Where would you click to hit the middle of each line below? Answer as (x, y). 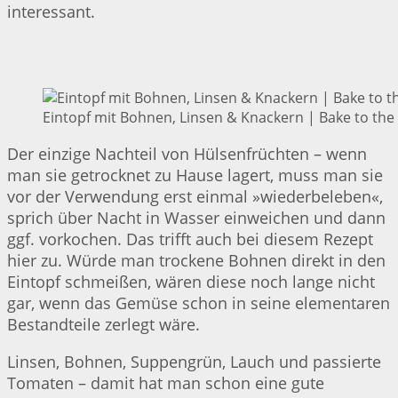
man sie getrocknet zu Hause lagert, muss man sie (195, 175)
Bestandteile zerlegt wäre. (103, 324)
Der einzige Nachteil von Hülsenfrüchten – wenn (187, 153)
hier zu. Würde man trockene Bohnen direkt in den (196, 260)
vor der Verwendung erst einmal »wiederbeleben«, (195, 196)
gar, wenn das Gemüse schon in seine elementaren (199, 302)
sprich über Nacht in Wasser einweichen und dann (196, 217)
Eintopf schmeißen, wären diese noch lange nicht (191, 281)
